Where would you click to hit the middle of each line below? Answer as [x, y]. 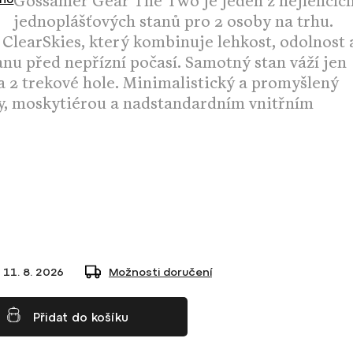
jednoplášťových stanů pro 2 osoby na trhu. [174, 25]
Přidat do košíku [81, 317]
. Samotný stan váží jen [262, 66]
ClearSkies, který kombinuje [108, 45]
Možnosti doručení [160, 272]
